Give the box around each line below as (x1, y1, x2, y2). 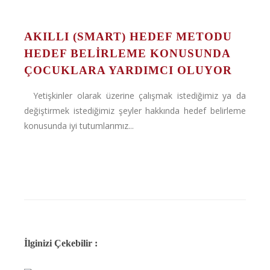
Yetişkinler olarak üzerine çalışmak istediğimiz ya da (24, 90, 246, 101)
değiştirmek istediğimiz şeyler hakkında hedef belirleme (24, 105, 246, 116)
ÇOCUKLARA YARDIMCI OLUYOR (24, 64, 232, 77)
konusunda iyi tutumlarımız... (24, 120, 134, 131)
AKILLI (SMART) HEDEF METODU (24, 30, 232, 43)
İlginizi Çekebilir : (24, 238, 98, 248)
